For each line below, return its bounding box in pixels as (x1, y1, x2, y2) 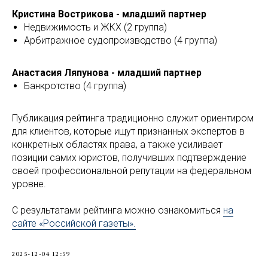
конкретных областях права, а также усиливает (12, 139, 223, 151)
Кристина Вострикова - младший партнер (12, 8, 206, 20)
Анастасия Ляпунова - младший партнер (12, 67, 202, 79)
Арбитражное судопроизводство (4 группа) (24, 35, 217, 47)
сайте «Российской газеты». (12, 218, 136, 230)
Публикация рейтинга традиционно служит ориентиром (12, 112, 254, 124)
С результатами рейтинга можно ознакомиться (12, 205, 223, 217)
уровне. (12, 178, 46, 190)
